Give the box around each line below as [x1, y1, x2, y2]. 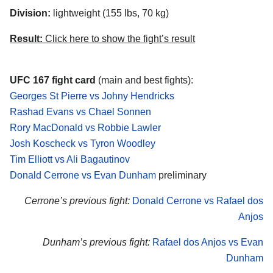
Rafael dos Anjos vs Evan [152, 236, 263, 247]
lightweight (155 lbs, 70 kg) [51, 8, 169, 19]
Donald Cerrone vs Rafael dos [132, 195, 263, 206]
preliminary [156, 170, 207, 181]
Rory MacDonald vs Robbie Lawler [10, 122, 161, 133]
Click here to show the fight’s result [43, 34, 195, 44]
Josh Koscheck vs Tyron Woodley [10, 138, 155, 149]
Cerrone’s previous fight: [24, 195, 130, 206]
